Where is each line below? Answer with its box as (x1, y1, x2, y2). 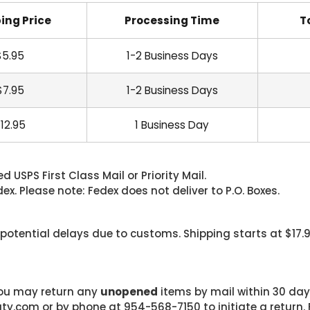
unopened (100, 284, 158, 299)
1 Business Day (135, 118, 209, 132)
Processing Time (125, 13, 219, 28)
